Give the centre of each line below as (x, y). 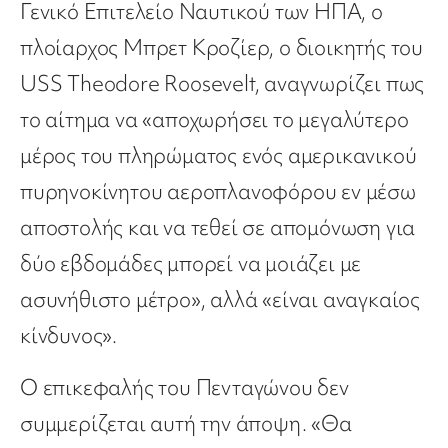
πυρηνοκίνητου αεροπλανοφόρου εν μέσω (218, 192)
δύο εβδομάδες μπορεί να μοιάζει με (191, 264)
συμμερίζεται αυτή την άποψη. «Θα (186, 424)
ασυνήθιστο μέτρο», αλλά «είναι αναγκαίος (220, 300)
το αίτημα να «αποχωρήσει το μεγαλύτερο (214, 120)
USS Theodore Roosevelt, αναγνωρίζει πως (222, 84)
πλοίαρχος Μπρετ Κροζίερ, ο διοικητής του (221, 48)
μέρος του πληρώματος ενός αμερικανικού (218, 156)
